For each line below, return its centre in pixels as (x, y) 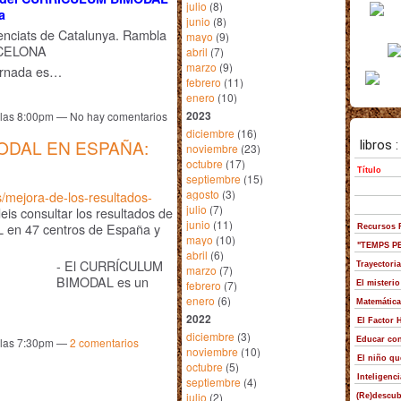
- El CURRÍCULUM (110, 266)
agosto (203, 194)
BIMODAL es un (102, 282)
